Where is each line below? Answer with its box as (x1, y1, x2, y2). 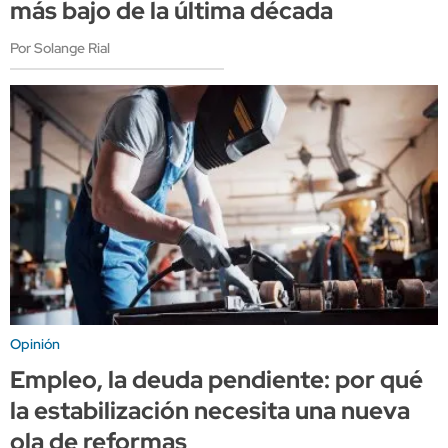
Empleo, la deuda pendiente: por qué (10, 363, 423, 395)
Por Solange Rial (10, 39, 110, 58)
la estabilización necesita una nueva (10, 394, 410, 426)
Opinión (10, 334, 60, 353)
